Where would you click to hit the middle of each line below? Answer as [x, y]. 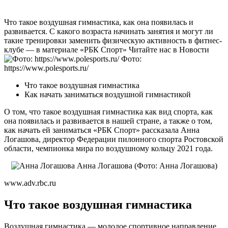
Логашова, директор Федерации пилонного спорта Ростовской [114, 139]
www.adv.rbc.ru [30, 183]
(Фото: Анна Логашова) [176, 165]
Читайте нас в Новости [168, 49]
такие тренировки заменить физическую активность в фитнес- [113, 40]
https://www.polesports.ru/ [46, 68]
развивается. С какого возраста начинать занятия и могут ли [109, 31]
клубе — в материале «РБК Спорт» [65, 49]
